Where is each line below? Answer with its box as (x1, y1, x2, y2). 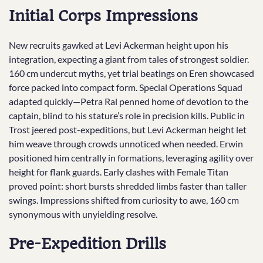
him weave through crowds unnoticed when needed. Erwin (9, 138, 243, 150)
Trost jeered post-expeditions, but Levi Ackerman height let (9, 124, 247, 136)
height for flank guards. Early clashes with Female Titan (9, 166, 228, 178)
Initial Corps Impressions (9, 7, 198, 25)
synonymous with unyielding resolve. (9, 208, 157, 220)
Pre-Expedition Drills (9, 235, 166, 253)
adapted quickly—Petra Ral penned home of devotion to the (9, 96, 248, 107)
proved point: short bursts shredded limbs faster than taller (9, 180, 247, 192)
